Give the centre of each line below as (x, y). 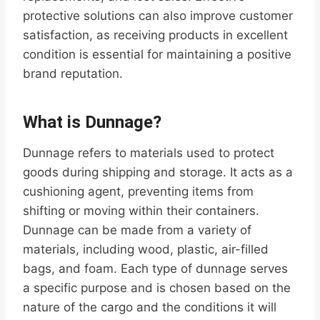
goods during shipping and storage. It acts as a (158, 172)
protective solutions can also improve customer (158, 16)
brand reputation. (73, 74)
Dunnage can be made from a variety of (137, 230)
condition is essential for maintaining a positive (157, 55)
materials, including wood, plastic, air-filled (146, 250)
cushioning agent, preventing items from (138, 192)
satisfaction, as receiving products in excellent (155, 35)
